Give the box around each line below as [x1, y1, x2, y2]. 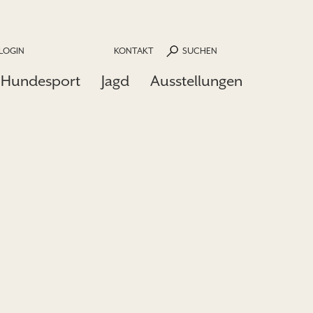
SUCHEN [182, 45, 217, 56]
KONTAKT [113, 45, 154, 56]
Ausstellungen [150, 73, 242, 89]
